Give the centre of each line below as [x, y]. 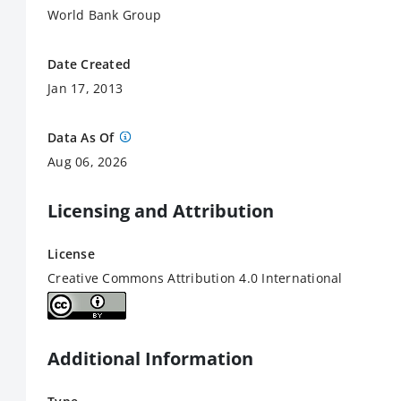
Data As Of [81, 137]
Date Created [89, 64]
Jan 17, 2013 [85, 88]
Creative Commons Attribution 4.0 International [195, 278]
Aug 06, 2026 [87, 162]
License [71, 254]
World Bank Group [104, 15]
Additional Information [150, 358]
